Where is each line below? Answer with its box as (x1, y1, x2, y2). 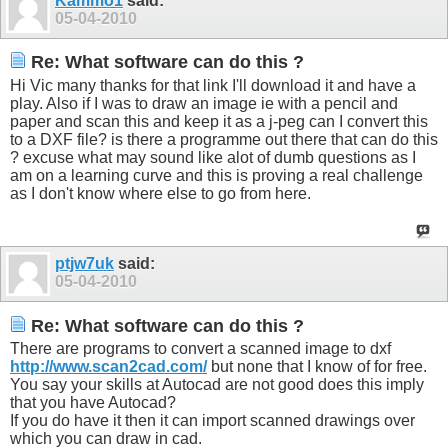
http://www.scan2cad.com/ (10, 358, 207, 376)
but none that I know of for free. (207, 358, 427, 376)
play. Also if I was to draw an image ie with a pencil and (10, 94, 398, 112)
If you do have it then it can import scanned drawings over (10, 412, 415, 430)
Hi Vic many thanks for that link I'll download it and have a (10, 76, 416, 94)
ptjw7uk (55, 255, 114, 273)
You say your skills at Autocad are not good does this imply (10, 376, 424, 394)
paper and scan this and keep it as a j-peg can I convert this (10, 112, 428, 130)
